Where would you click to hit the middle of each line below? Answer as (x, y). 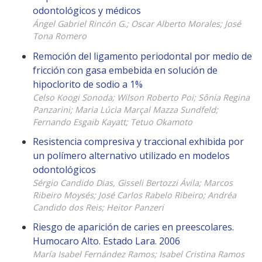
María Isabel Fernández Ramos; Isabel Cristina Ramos (139, 254)
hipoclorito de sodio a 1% (88, 84)
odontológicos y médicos (87, 11)
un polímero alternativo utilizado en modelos (131, 155)
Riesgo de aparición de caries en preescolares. (133, 227)
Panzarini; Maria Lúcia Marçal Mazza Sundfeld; (125, 109)
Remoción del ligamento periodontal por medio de (142, 56)
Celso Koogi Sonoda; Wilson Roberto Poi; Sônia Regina (141, 97)
